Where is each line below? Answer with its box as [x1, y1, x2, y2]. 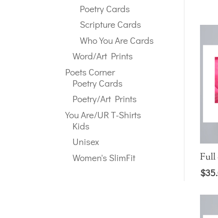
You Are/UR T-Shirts [65, 108, 142, 121]
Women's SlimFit [73, 151, 136, 163]
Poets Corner [65, 65, 115, 78]
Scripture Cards [80, 18, 142, 31]
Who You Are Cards [80, 34, 154, 46]
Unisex [73, 135, 100, 148]
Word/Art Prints [73, 50, 133, 62]
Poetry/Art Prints [73, 92, 137, 105]
